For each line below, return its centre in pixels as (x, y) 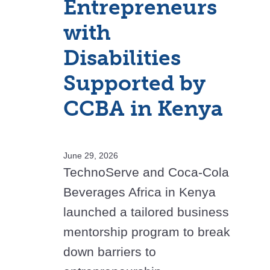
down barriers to (110, 252)
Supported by (134, 83)
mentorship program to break (147, 232)
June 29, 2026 (91, 156)
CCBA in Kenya (143, 109)
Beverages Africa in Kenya (140, 192)
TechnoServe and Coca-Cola (146, 172)
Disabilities (122, 58)
